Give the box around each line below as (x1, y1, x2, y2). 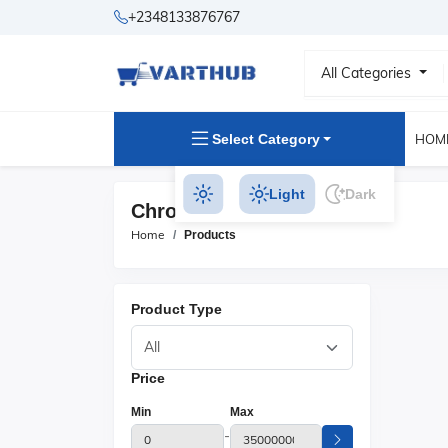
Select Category (211, 130, 320, 147)
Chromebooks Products (131, 200, 356, 222)
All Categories (321, 63, 416, 82)
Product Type (131, 301, 222, 317)
